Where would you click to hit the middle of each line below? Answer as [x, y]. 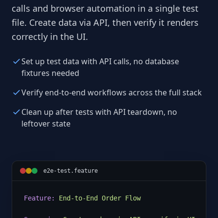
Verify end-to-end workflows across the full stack [112, 92]
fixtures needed [50, 73]
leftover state [46, 123]
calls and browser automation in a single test [105, 8]
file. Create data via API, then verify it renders [105, 22]
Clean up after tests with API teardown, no [99, 112]
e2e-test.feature [71, 171]
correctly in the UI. [50, 36]
